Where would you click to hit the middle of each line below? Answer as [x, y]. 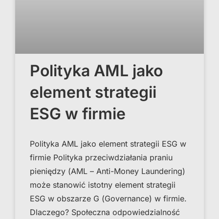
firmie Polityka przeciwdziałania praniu [101, 157]
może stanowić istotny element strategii [103, 185]
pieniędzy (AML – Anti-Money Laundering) [108, 171]
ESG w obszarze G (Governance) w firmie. [108, 198]
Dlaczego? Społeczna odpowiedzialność [105, 212]
